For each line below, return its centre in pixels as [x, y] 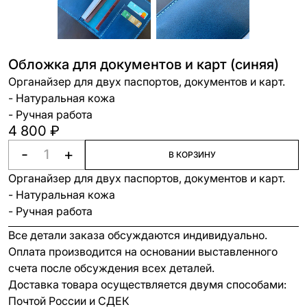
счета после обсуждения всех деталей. [111, 268]
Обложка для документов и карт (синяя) [144, 64]
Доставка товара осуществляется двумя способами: [147, 285]
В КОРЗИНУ [192, 154]
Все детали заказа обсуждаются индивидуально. [138, 235]
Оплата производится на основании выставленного [143, 252]
